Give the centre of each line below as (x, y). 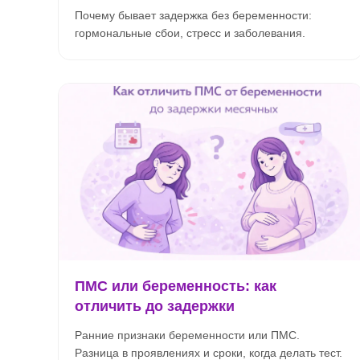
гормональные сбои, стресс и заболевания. (190, 33)
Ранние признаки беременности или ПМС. (187, 335)
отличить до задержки (155, 306)
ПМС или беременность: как (176, 286)
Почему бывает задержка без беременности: (193, 15)
